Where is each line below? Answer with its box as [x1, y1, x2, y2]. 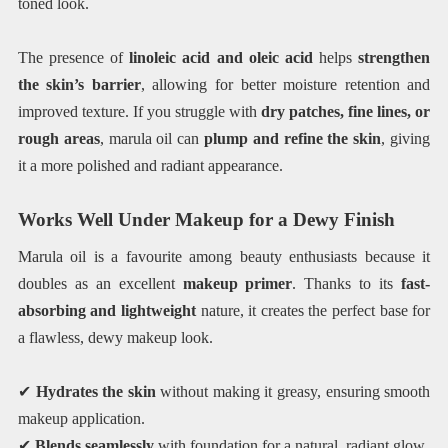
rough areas [17, 129, 100, 147]
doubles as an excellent [17, 274, 183, 292]
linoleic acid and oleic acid [129, 48, 313, 66]
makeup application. [17, 409, 145, 427]
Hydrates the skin [35, 382, 156, 400]
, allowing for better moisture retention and [140, 75, 431, 93]
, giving [381, 129, 431, 147]
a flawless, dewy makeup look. [17, 328, 213, 346]
